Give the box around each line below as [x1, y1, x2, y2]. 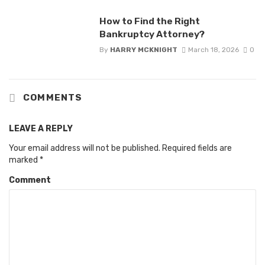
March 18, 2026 [188, 46, 239, 54]
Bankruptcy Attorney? [99, 28, 205, 40]
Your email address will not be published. [9, 143, 160, 153]
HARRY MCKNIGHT [109, 46, 177, 54]
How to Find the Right [99, 15, 200, 27]
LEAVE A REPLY [9, 123, 73, 134]
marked [9, 154, 40, 165]
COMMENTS [20, 92, 83, 104]
